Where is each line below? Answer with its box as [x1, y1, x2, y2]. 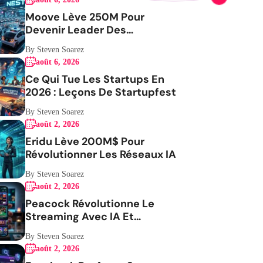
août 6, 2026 [36, 58, 80, 66]
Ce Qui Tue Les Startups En [25, 72, 165, 86]
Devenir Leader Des [25, 23, 127, 37]
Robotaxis [25, 36, 77, 50]
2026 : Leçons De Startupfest [25, 85, 177, 99]
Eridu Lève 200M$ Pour [25, 134, 145, 149]
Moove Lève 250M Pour [25, 10, 145, 24]
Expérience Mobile [25, 222, 122, 237]
